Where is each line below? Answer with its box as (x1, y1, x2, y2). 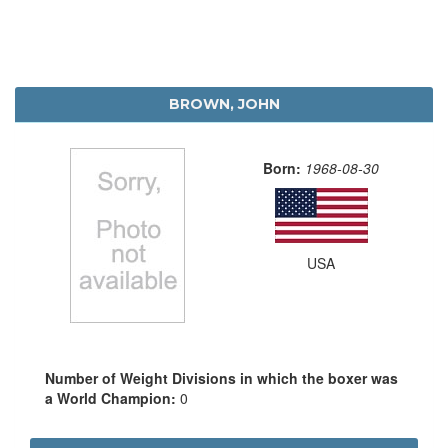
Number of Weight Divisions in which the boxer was (45, 367, 398, 388)
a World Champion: (45, 387, 180, 408)
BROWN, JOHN (168, 94, 280, 113)
